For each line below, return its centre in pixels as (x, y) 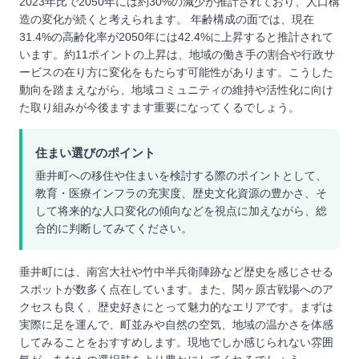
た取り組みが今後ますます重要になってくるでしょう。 (159, 107)
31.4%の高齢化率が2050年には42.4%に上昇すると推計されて (176, 37)
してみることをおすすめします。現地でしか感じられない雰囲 (176, 342)
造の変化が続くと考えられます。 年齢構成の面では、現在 (167, 19)
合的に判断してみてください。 (114, 228)
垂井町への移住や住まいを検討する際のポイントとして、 (181, 175)
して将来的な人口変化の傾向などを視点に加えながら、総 (181, 211)
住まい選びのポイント (95, 153)
